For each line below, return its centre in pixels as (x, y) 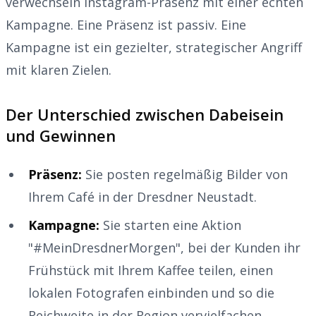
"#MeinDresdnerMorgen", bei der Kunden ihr (164, 247)
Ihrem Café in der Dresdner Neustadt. (142, 196)
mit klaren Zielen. (59, 69)
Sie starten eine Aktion (170, 225)
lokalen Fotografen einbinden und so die (151, 292)
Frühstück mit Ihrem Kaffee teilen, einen (151, 270)
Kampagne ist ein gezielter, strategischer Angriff (154, 47)
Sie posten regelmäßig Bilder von (185, 174)
